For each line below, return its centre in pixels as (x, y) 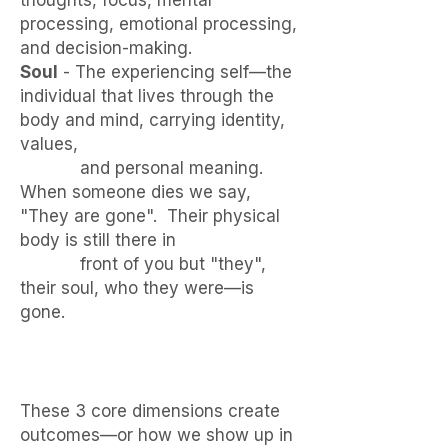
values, (49, 144)
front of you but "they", (143, 264)
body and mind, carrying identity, (152, 120)
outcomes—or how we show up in (156, 435)
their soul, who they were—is (137, 288)
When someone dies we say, (135, 192)
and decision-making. (111, 48)
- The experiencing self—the (175, 72)
